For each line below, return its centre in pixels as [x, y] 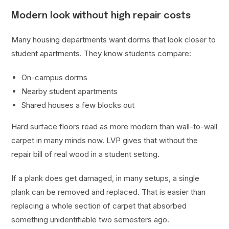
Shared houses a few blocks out [78, 105]
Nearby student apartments [70, 91]
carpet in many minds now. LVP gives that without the [105, 141]
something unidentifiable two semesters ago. [90, 220]
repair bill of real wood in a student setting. [86, 154]
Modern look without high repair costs [101, 16]
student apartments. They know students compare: [101, 54]
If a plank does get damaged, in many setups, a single [106, 178]
